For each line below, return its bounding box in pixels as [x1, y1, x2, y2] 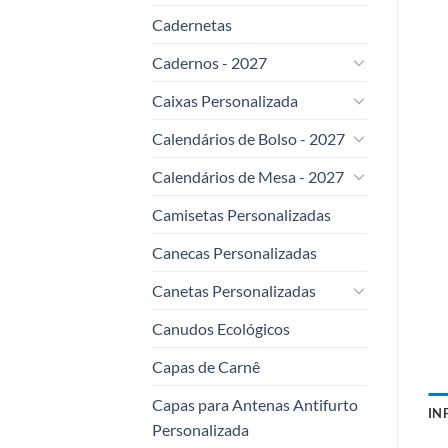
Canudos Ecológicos [152, 318, 290, 338]
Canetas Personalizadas [152, 280, 316, 300]
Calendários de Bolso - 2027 [152, 128, 345, 148]
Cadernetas [152, 14, 232, 34]
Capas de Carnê [152, 356, 260, 376]
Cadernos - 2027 [152, 52, 267, 72]
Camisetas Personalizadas [152, 204, 331, 224]
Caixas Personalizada [152, 90, 298, 110]
